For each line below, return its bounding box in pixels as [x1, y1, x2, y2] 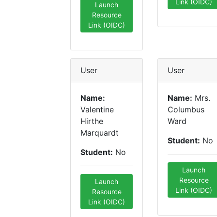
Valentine [80, 105, 114, 114]
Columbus [168, 105, 204, 114]
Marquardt [80, 128, 119, 138]
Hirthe [80, 116, 103, 126]
